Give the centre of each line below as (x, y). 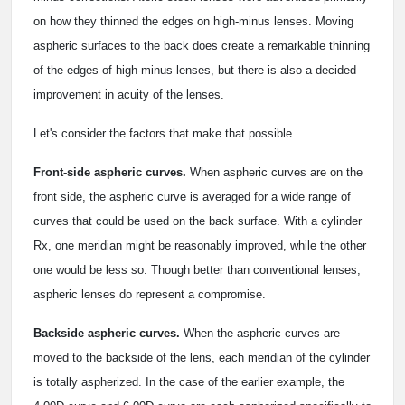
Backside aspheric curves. (107, 334)
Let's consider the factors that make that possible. (165, 134)
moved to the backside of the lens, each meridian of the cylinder (202, 358)
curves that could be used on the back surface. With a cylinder (198, 221)
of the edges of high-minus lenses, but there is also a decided (195, 71)
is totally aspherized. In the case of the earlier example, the (189, 382)
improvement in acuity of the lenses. (129, 95)
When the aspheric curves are (260, 334)
